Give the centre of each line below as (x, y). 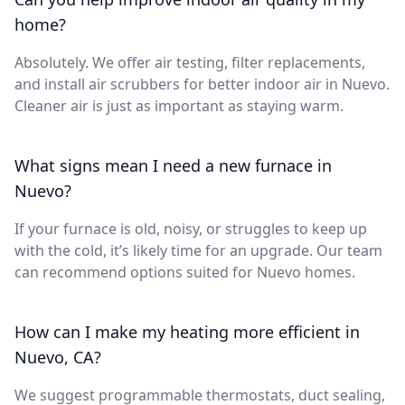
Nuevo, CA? (58, 357)
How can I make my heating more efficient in (187, 331)
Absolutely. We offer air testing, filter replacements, (190, 62)
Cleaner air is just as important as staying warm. (179, 105)
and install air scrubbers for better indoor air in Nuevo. (202, 84)
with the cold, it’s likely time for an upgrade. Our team (198, 250)
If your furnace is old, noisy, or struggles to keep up (191, 228)
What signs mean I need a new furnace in (173, 165)
